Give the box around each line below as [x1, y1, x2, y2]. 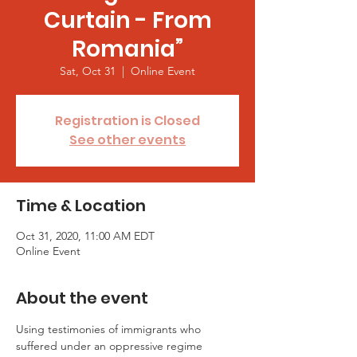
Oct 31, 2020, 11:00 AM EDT [16, 229, 155, 243]
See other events [69, 131, 186, 149]
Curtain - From [43, 5, 212, 36]
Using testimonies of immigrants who [16, 322, 204, 336]
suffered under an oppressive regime [16, 339, 206, 353]
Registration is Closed [55, 112, 200, 130]
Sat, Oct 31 [60, 64, 116, 78]
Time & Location [16, 194, 146, 217]
